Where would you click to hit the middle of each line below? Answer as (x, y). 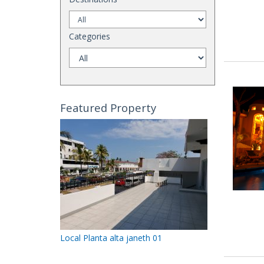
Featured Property (108, 108)
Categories (90, 36)
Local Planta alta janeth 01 (111, 238)
